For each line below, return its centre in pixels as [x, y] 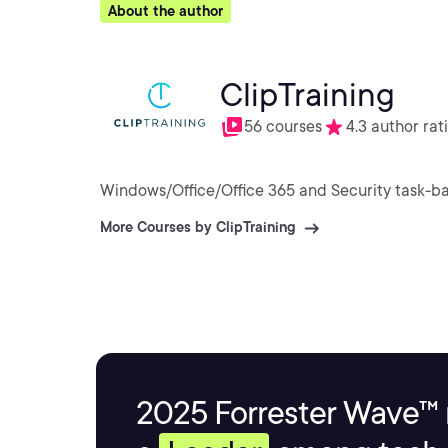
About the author [165, 11]
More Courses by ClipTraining [198, 227]
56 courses [283, 126]
